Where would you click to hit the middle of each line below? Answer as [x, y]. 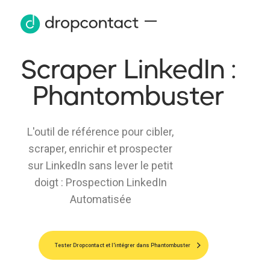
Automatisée [100, 199]
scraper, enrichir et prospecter [101, 148]
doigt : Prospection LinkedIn [100, 182]
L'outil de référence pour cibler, [101, 131]
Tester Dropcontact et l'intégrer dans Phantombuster [123, 245]
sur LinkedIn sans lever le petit [101, 165]
